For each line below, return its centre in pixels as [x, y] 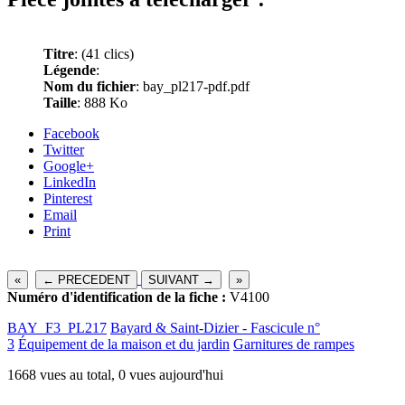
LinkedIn [70, 183]
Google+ [69, 166]
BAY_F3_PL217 [57, 328]
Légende [70, 71]
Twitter [64, 150]
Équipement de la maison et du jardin [124, 344]
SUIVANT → [181, 280]
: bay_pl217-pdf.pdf [193, 87]
